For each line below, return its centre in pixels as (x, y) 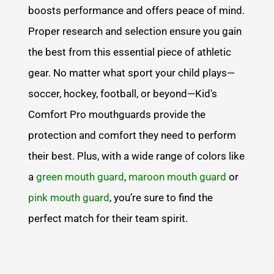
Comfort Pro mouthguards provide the (117, 114)
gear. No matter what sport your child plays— (132, 72)
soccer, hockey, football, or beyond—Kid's (123, 93)
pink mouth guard (69, 197)
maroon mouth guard (178, 176)
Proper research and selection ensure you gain (135, 31)
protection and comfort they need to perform (132, 135)
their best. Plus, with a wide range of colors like (137, 156)
